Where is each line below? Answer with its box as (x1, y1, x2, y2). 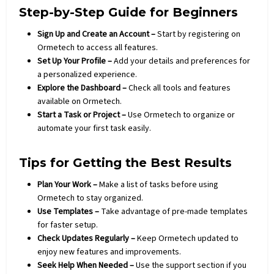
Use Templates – (37, 205, 100, 218)
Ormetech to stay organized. (37, 191, 144, 204)
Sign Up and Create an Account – (37, 28, 156, 40)
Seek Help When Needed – (37, 259, 136, 272)
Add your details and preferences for (114, 54, 251, 67)
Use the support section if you (136, 259, 247, 272)
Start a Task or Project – (37, 108, 128, 121)
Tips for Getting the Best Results (19, 155, 232, 170)
